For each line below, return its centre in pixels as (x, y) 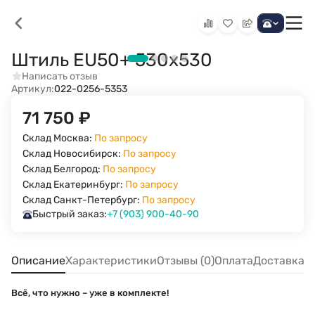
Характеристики (111, 261)
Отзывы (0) (186, 261)
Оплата (234, 261)
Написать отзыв (60, 76)
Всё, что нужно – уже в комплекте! (90, 293)
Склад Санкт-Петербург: (82, 200)
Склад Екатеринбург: (74, 185)
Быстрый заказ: (70, 214)
